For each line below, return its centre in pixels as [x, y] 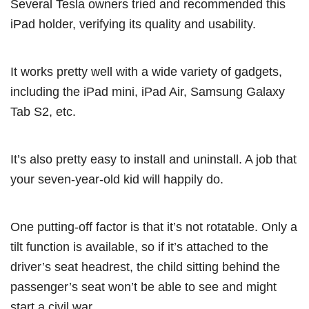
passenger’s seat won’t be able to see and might [143, 287]
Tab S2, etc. [43, 112]
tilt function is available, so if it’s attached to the [139, 247]
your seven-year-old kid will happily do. [117, 179]
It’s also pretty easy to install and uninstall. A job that [153, 159]
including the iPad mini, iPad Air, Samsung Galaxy [148, 92]
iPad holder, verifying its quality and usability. [133, 24]
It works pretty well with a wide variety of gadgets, [146, 72]
